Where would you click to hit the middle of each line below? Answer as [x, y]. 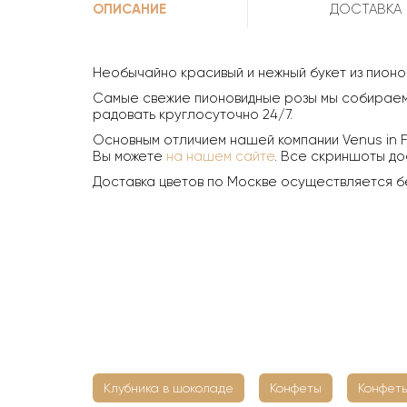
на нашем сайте [220, 157]
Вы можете [129, 157]
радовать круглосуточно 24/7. [193, 115]
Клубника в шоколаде [169, 388]
